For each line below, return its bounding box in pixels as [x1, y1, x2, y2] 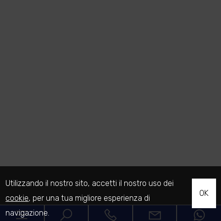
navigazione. [5, 208, 50, 218]
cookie [5, 193, 29, 203]
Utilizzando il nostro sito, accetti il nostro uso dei [5, 179, 174, 188]
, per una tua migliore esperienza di [29, 193, 150, 203]
